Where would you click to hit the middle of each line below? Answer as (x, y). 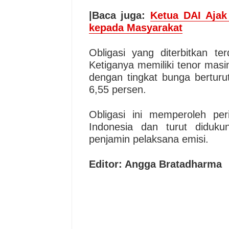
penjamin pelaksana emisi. (148, 139)
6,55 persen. (117, 89)
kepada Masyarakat (135, 28)
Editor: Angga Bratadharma (155, 164)
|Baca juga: (120, 15)
